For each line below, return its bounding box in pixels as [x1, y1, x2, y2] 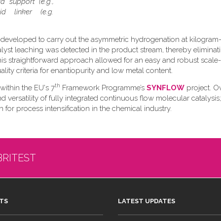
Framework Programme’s [60, 83, 147, 92]
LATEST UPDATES [118, 197, 175, 205]
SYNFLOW [147, 83, 184, 92]
